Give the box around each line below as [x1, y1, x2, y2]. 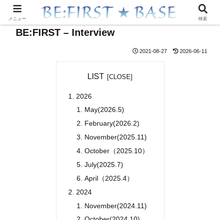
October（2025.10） [84, 147, 149, 155]
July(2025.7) [84, 160, 124, 168]
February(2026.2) [84, 119, 140, 128]
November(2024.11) [84, 201, 147, 210]
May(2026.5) [84, 106, 125, 114]
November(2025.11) [84, 133, 147, 141]
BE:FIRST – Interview [16, 27, 115, 38]
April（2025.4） [84, 174, 134, 182]
